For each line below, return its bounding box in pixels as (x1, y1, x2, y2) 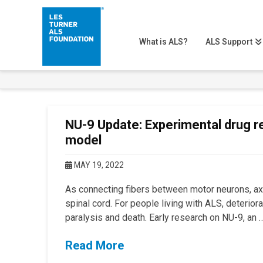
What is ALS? (139, 37, 188, 46)
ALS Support (205, 37, 252, 46)
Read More (65, 238, 124, 252)
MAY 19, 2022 (72, 160, 124, 170)
